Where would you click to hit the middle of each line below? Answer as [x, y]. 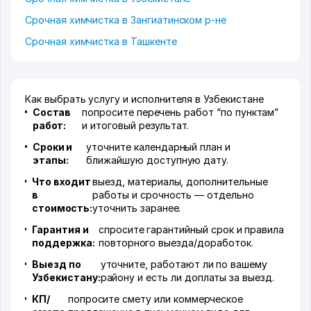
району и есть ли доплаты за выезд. [187, 278]
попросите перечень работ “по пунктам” [180, 112]
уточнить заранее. [137, 208]
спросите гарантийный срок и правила [191, 230]
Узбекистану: [66, 278]
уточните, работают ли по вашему [184, 264]
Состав [52, 112]
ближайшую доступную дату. [158, 160]
